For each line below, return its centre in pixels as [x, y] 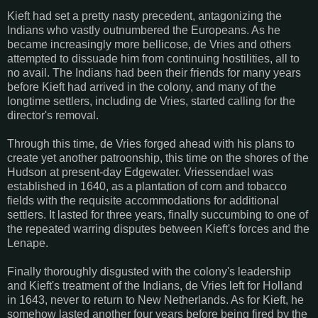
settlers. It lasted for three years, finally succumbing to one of [158, 214]
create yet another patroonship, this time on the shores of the [158, 158]
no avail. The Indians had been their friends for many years [154, 72]
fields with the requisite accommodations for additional [143, 200]
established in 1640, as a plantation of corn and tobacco [147, 186]
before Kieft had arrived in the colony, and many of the [142, 87]
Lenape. [28, 243]
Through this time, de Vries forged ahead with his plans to [151, 143]
